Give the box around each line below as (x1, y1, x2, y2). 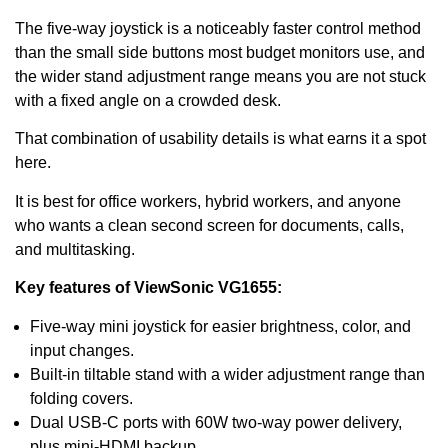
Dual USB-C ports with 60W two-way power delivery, (30, 413, 402, 431)
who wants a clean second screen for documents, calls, (15, 216, 404, 234)
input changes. (30, 341, 134, 359)
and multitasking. (15, 240, 135, 258)
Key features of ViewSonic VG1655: (15, 279, 282, 297)
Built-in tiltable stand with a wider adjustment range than (30, 365, 425, 383)
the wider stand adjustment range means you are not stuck (15, 68, 426, 86)
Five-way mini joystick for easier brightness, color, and (30, 317, 411, 335)
